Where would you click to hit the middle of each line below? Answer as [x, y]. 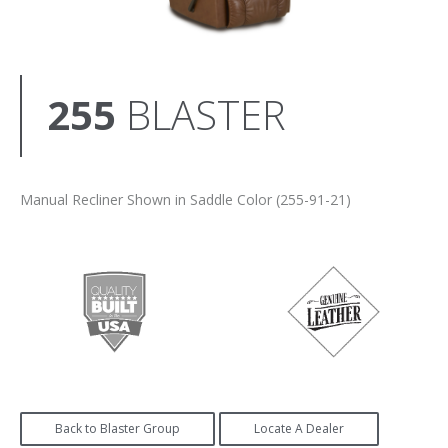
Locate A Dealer [299, 429]
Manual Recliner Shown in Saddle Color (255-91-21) [185, 200]
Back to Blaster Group [117, 429]
